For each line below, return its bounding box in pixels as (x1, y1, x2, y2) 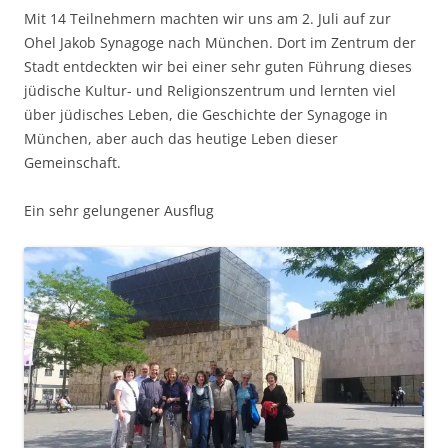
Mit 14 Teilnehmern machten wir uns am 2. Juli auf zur (24, 9, 391, 29)
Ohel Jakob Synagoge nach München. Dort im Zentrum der (24, 33, 416, 53)
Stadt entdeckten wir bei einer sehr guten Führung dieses (24, 57, 412, 77)
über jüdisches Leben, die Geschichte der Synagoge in (24, 105, 388, 125)
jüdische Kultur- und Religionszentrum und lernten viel (24, 81, 396, 101)
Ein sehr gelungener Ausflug (24, 201, 214, 221)
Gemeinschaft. (24, 153, 121, 173)
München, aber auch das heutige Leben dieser (24, 129, 338, 149)
